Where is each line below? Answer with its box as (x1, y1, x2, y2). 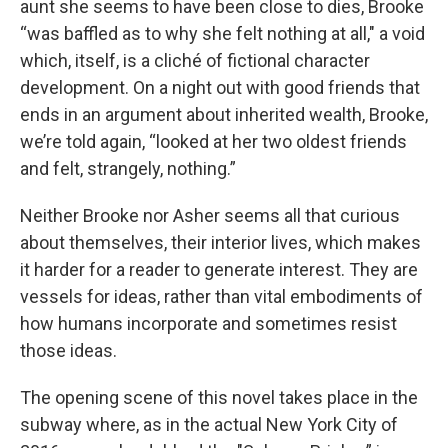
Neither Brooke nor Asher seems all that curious (20, 205, 400, 226)
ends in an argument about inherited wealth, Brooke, (20, 104, 428, 125)
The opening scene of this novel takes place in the (20, 387, 418, 408)
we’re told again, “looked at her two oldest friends (20, 131, 407, 152)
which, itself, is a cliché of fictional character (20, 50, 370, 71)
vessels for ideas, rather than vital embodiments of (20, 286, 423, 307)
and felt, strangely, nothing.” (20, 158, 236, 179)
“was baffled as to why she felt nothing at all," (20, 23, 375, 44)
